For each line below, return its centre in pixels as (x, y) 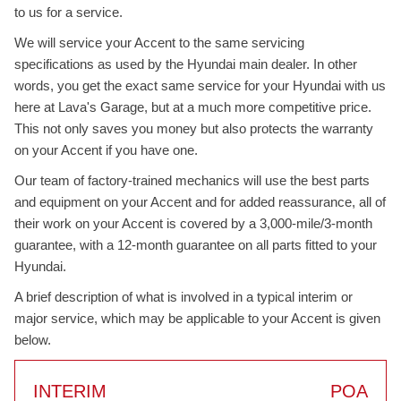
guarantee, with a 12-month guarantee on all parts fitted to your (196, 245)
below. (33, 340)
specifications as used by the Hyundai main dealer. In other (186, 64)
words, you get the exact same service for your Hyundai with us (200, 85)
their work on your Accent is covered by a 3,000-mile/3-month (193, 223)
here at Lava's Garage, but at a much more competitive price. (193, 107)
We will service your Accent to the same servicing (159, 43)
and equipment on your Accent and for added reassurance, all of (200, 202)
